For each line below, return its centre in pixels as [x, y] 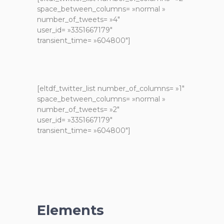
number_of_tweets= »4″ [78, 19]
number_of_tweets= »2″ [78, 109]
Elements [70, 210]
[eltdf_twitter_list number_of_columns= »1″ [111, 88]
